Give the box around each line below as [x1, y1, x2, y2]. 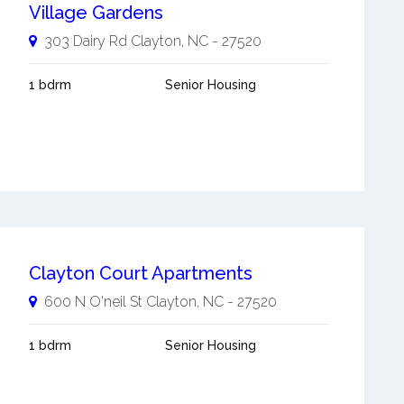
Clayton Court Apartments [28, 262, 252, 284]
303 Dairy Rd [43, 32, 127, 50]
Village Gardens [28, 2, 163, 24]
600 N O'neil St [43, 292, 142, 310]
